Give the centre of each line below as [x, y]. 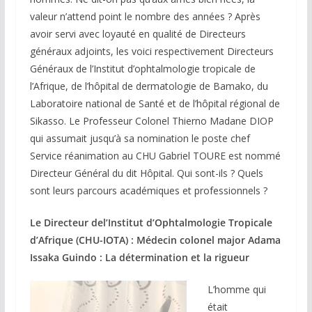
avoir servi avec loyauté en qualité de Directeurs [138, 34]
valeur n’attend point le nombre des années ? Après [145, 17]
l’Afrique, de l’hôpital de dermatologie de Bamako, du [149, 86]
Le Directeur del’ [69, 223]
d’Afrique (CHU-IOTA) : [83, 240]
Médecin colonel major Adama [208, 240]
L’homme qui [236, 290]
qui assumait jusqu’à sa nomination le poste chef [140, 139]
